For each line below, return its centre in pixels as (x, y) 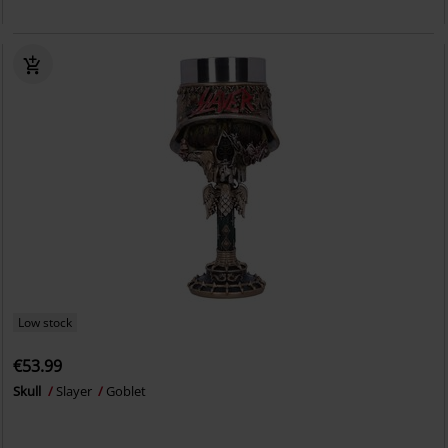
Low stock (45, 322)
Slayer (76, 391)
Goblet (126, 391)
